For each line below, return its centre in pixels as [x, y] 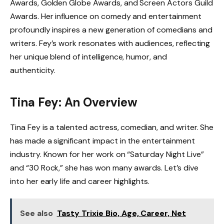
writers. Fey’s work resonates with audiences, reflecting [110, 43]
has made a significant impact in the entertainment [102, 140]
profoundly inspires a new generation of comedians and [111, 30]
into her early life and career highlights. [80, 181]
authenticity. [33, 70]
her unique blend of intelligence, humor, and [88, 57]
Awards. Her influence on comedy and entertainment [106, 16]
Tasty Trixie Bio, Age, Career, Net [121, 213]
